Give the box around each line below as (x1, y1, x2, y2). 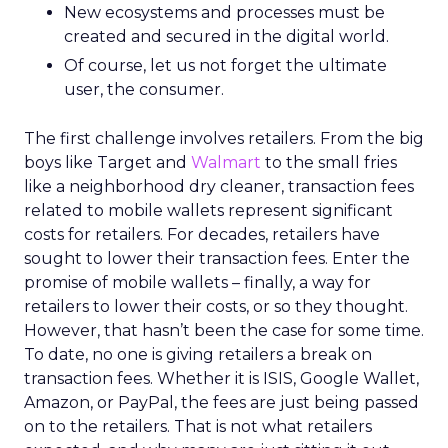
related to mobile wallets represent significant (24, 201, 393, 220)
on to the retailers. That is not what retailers (24, 417, 372, 436)
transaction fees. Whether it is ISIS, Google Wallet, (24, 369, 419, 388)
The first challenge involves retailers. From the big (24, 129, 424, 148)
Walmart (191, 153, 261, 172)
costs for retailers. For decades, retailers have (24, 225, 380, 244)
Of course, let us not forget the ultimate (64, 56, 387, 75)
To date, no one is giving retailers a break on (24, 345, 372, 364)
